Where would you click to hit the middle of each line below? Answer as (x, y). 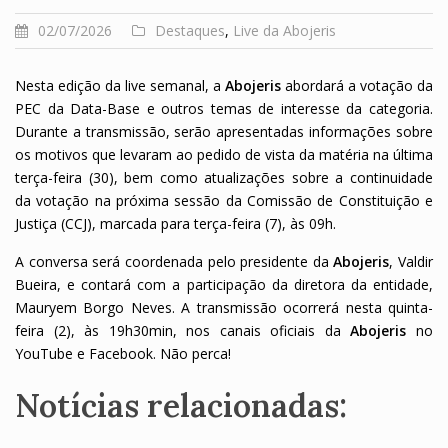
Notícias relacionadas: (181, 406)
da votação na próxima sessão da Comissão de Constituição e (224, 201)
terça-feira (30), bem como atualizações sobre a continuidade (224, 178)
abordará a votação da (359, 86)
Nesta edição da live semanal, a (120, 86)
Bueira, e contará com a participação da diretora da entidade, (224, 285)
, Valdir (411, 262)
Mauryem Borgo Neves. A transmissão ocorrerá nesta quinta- (224, 308)
